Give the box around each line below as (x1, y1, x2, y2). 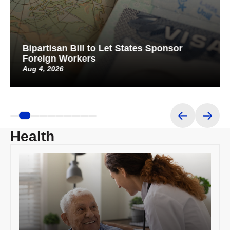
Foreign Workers (22, 53, 96, 64)
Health (10, 128, 54, 145)
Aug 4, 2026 (22, 65, 64, 73)
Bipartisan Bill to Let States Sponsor (22, 43, 183, 54)
